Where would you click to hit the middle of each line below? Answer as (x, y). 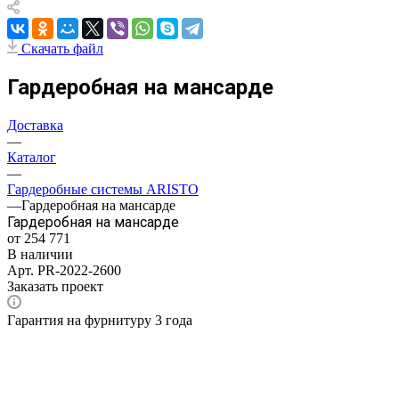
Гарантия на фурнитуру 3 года (100, 320)
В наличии (40, 254)
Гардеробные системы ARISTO (103, 189)
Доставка (35, 125)
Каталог (32, 157)
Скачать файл (62, 49)
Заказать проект (55, 286)
